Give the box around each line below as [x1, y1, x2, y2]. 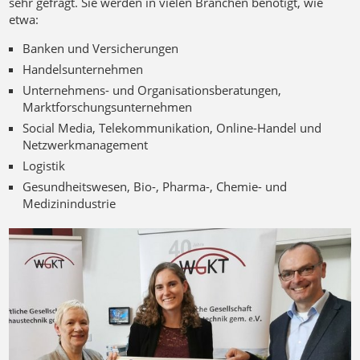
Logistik [22, 157, 65, 174]
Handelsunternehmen [22, 61, 143, 78]
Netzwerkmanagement [22, 137, 148, 153]
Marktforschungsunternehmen [22, 99, 192, 116]
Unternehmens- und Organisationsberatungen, [22, 82, 281, 99]
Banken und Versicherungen [22, 40, 178, 57]
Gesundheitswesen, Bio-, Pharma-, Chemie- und [22, 178, 287, 195]
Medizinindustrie [22, 195, 116, 212]
